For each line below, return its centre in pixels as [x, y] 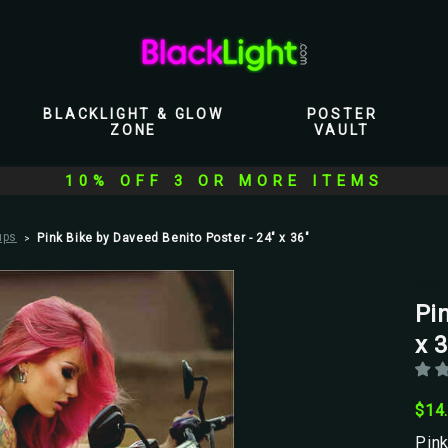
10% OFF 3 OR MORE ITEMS [224, 181]
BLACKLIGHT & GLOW [133, 114]
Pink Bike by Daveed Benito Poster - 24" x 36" [173, 238]
